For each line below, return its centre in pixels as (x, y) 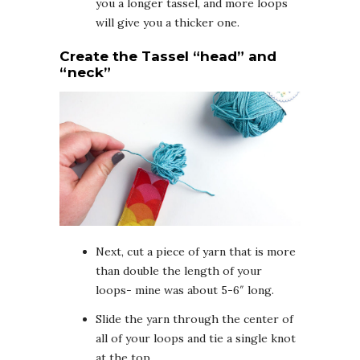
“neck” (85, 73)
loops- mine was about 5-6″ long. (185, 290)
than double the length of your (179, 271)
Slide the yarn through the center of (194, 319)
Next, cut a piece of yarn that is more (196, 252)
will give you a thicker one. (168, 23)
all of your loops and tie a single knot (196, 339)
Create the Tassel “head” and (168, 57)
